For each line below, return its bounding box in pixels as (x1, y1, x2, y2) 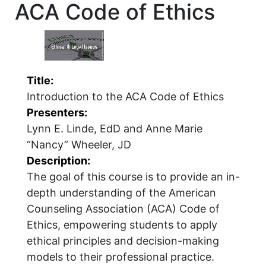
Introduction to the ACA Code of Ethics (27, 90, 224, 103)
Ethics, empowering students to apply (27, 218, 217, 232)
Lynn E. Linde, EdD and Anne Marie (27, 122, 202, 135)
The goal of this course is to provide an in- (27, 170, 240, 183)
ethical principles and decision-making (27, 235, 219, 248)
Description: (27, 154, 90, 167)
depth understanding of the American (27, 186, 216, 199)
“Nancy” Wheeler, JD (27, 138, 131, 151)
